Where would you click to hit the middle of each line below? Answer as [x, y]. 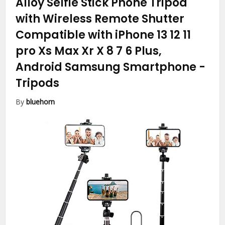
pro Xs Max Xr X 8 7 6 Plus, [89, 51]
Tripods [38, 83]
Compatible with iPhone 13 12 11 [103, 35]
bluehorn [41, 102]
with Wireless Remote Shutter [100, 19]
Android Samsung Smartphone [107, 67]
